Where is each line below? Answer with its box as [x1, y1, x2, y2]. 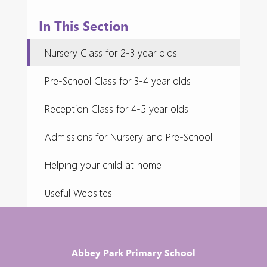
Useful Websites [45, 186, 112, 200]
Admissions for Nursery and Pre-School [45, 130, 212, 144]
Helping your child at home [45, 158, 162, 172]
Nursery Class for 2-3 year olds [45, 46, 177, 60]
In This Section [39, 17, 128, 35]
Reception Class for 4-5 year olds [45, 102, 188, 116]
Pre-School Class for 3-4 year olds [45, 74, 191, 88]
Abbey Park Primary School [72, 246, 195, 259]
